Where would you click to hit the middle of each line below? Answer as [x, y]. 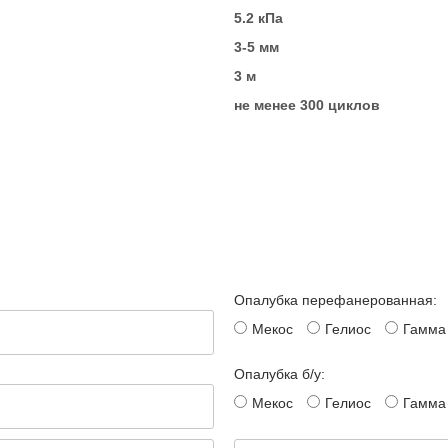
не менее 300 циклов [307, 105]
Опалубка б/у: [279, 374]
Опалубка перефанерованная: [335, 300]
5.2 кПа [258, 18]
